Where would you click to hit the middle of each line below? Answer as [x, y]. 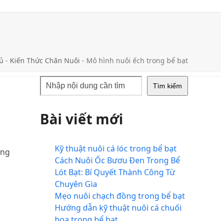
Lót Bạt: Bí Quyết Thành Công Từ [115, 172]
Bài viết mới [81, 119]
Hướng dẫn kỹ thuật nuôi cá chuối [118, 208]
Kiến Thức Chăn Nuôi [45, 60]
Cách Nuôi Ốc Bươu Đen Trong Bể [117, 160]
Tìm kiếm [167, 86]
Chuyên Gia [76, 184]
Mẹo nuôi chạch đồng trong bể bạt [120, 196]
